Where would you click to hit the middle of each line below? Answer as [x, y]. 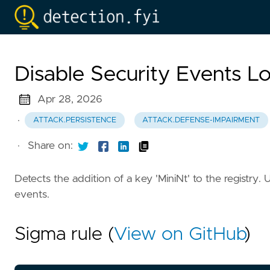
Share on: [50, 146]
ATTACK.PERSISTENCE [74, 121]
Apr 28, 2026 [70, 99]
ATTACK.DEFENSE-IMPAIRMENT [201, 121]
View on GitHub [179, 234]
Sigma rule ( [64, 234]
